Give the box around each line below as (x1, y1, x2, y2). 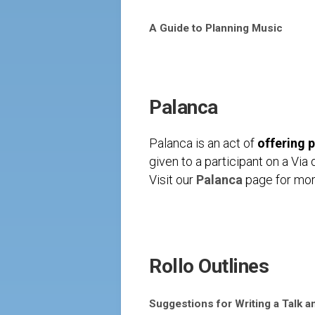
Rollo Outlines (149, 255, 269, 278)
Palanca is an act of (149, 136, 257, 150)
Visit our (149, 172, 196, 187)
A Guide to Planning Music (149, 22, 283, 34)
